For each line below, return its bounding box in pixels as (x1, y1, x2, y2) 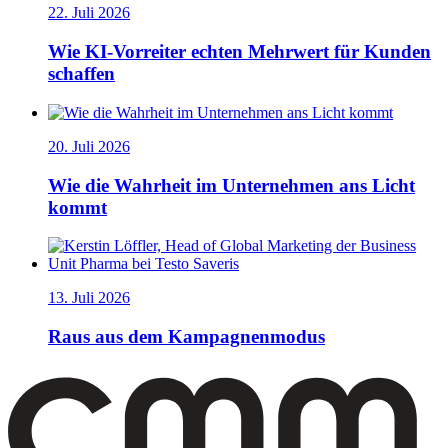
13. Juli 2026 (48, 289, 130, 307)
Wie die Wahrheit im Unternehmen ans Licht (48, 174, 415, 196)
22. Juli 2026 (48, 4, 130, 22)
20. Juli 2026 (48, 137, 130, 155)
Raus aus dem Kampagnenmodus (48, 325, 325, 347)
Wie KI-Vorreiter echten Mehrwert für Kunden (48, 41, 431, 63)
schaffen (48, 63, 115, 85)
